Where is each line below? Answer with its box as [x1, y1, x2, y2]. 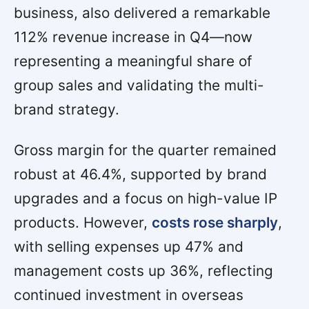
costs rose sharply [152, 213, 278, 231]
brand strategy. [14, 100, 119, 118]
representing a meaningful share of [14, 52, 252, 70]
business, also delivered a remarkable [14, 3, 270, 21]
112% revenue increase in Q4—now [14, 28, 252, 46]
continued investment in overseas [14, 286, 243, 303]
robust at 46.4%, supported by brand [14, 165, 267, 183]
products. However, [14, 213, 152, 231]
